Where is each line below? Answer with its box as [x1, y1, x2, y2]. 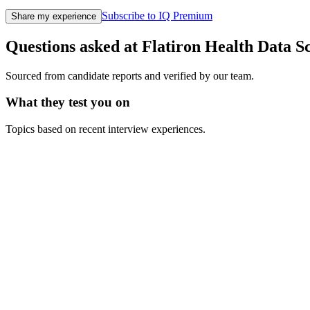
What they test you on [6, 95, 130, 110]
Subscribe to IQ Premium [102, 9, 212, 21]
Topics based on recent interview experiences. [6, 123, 206, 136]
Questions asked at [6, 37, 142, 55]
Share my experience [11, 10, 96, 21]
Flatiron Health [142, 37, 253, 55]
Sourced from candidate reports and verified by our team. [6, 69, 254, 82]
